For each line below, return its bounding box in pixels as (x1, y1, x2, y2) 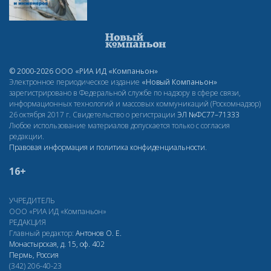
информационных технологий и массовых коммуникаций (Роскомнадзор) (9, 98, 261, 109)
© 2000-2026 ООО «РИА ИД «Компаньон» (9, 65, 158, 76)
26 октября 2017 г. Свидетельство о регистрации (9, 109, 177, 120)
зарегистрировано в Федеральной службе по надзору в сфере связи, (9, 87, 241, 98)
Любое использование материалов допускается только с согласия (9, 120, 230, 131)
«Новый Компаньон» (142, 76, 217, 87)
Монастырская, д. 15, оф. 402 (9, 238, 105, 249)
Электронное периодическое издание (9, 76, 142, 87)
